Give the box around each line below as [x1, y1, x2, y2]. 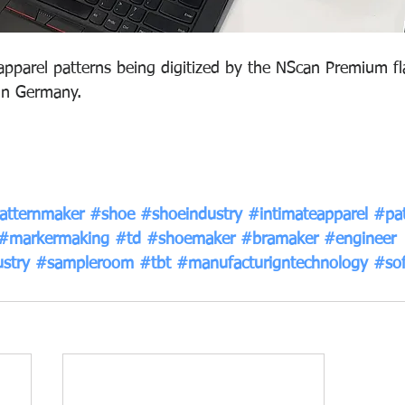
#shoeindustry [140, 206, 242, 223]
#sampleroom [35, 255, 134, 272]
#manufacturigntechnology [176, 255, 368, 272]
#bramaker [240, 231, 318, 248]
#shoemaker [146, 231, 235, 248]
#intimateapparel [248, 206, 368, 223]
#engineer [324, 231, 396, 248]
